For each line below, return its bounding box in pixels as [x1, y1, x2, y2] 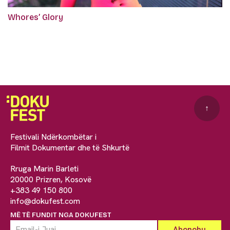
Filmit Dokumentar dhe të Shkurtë [10, 142, 129, 153]
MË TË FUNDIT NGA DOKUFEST [10, 210, 111, 219]
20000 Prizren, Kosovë [10, 174, 91, 185]
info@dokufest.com [10, 195, 80, 206]
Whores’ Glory [8, 12, 63, 22]
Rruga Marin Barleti [10, 163, 79, 174]
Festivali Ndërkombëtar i [10, 131, 97, 142]
